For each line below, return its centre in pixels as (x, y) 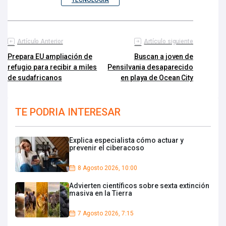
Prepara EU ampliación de (50, 56)
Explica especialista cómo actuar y (126, 140)
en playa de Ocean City (157, 77)
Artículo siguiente (168, 41)
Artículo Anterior (40, 41)
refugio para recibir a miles (52, 67)
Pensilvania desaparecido (150, 67)
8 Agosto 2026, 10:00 (107, 168)
